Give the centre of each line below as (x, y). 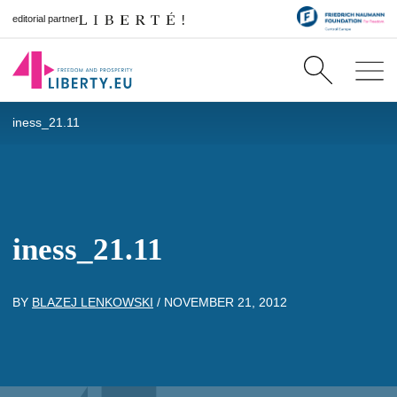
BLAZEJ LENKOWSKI (93, 302)
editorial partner (46, 18)
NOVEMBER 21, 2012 (226, 302)
